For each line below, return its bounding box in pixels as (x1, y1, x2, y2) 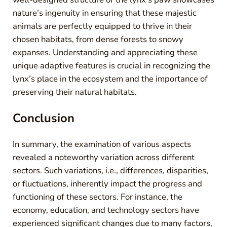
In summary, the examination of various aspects (12, 138, 191, 150)
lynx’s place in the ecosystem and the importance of (12, 72, 208, 85)
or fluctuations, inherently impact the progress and (12, 177, 202, 190)
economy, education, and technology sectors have (12, 204, 199, 216)
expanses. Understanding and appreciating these (12, 46, 198, 58)
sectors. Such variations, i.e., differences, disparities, (12, 164, 208, 176)
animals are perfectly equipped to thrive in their (12, 20, 192, 32)
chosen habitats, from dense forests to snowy (12, 33, 183, 45)
